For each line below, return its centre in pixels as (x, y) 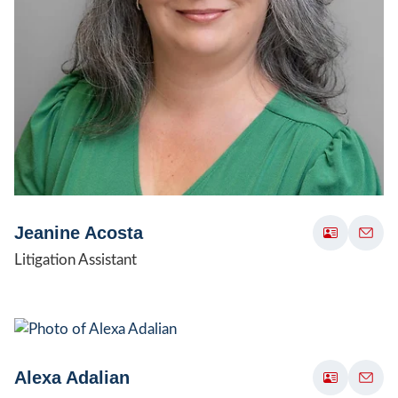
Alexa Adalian (72, 377)
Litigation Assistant (76, 259)
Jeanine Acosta (79, 232)
